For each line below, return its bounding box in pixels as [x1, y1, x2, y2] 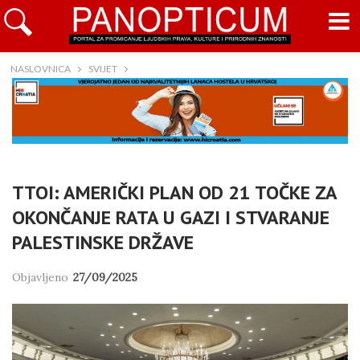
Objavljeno [12, 270, 72, 285]
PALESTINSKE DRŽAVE [12, 230, 194, 256]
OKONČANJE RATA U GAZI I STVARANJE [12, 205, 329, 231]
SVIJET [88, 63, 117, 75]
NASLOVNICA [10, 63, 71, 75]
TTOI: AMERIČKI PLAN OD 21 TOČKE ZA [12, 180, 337, 206]
